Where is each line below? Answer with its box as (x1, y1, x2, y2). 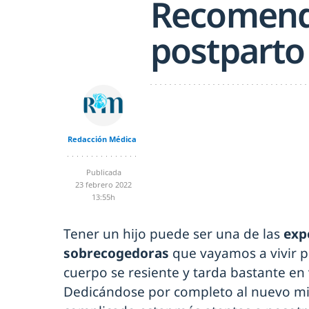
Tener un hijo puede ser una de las (63, 225, 283, 243)
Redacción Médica (67, 134, 137, 145)
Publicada (86, 167, 121, 178)
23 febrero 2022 (75, 179, 132, 190)
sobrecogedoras (63, 244, 169, 263)
